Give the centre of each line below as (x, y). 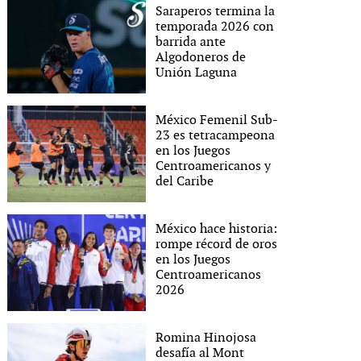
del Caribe (185, 181)
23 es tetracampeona (216, 135)
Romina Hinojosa (206, 338)
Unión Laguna (197, 73)
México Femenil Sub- (217, 120)
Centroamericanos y (214, 166)
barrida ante (191, 42)
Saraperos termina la (216, 11)
